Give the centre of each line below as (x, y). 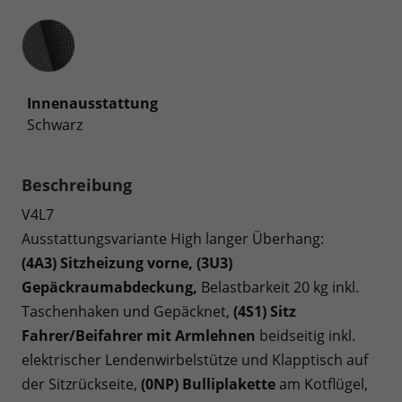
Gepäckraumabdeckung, (109, 287)
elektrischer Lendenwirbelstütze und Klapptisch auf (195, 359)
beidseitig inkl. (306, 335)
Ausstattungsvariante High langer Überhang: (173, 238)
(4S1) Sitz (265, 311)
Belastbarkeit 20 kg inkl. (278, 287)
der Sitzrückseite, (81, 384)
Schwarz (55, 124)
